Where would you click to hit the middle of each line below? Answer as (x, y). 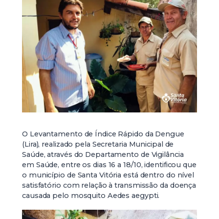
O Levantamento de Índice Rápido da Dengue (103, 134)
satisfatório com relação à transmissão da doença (109, 185)
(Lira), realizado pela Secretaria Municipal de (98, 144)
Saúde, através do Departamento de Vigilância (103, 154)
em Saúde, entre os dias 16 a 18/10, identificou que (109, 164)
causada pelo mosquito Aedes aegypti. (91, 195)
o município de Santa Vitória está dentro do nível (108, 175)
